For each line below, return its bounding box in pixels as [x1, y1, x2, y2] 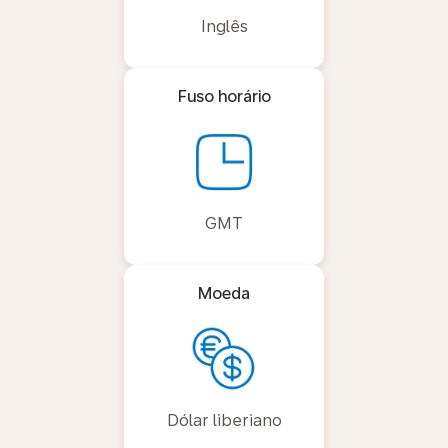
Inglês [200, 17, 248, 36]
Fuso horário [177, 87, 271, 106]
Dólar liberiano [166, 411, 282, 430]
